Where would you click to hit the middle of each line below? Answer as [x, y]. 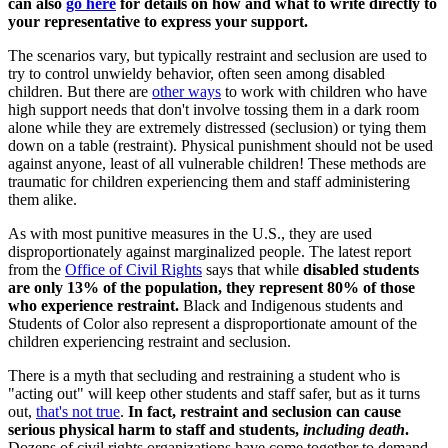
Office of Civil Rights [133, 270]
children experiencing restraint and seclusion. [149, 342]
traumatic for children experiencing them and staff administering [209, 182]
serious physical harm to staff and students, [155, 430]
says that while [252, 270]
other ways [186, 92]
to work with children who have [324, 92]
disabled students [361, 270]
